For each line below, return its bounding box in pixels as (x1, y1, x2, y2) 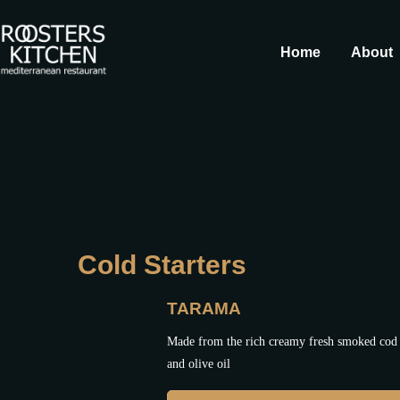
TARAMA (167, 299, 241, 318)
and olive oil (167, 357, 230, 371)
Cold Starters (78, 250, 246, 279)
